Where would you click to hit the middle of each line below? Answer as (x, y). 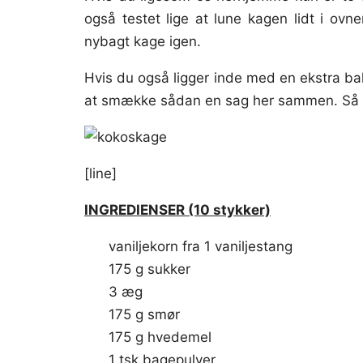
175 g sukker (149, 269)
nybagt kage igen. (143, 42)
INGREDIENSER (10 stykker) (177, 210)
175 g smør (144, 315)
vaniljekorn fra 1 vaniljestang (201, 247)
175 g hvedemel (160, 337)
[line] (100, 174)
